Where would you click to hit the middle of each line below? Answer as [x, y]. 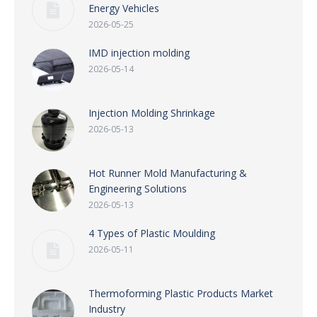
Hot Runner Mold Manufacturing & [168, 173]
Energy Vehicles [124, 8]
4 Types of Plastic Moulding [152, 233]
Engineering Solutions [138, 189]
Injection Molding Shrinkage [152, 113]
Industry [107, 309]
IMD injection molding [139, 53]
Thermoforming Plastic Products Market [181, 293]
